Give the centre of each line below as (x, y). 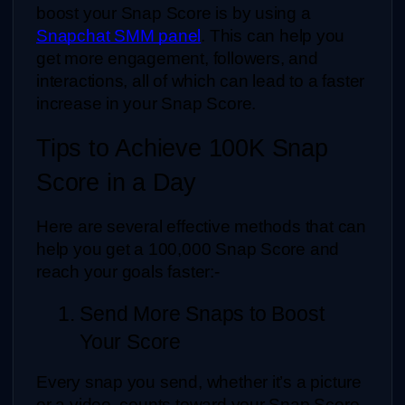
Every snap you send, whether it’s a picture (199, 381)
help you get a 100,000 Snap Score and (188, 249)
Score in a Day (117, 182)
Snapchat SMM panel (119, 36)
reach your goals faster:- (128, 271)
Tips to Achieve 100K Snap (182, 148)
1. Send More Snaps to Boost (191, 313)
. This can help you (273, 36)
